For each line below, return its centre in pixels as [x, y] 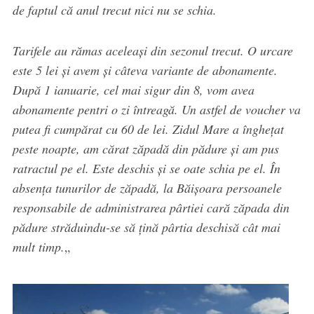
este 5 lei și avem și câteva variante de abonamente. [145, 70]
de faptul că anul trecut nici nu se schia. [114, 10]
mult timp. [38, 247]
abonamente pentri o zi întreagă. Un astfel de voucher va [156, 110]
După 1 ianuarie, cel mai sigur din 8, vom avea [133, 90]
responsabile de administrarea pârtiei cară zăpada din [151, 208]
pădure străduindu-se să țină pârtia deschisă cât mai [146, 227]
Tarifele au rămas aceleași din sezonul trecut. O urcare [152, 51]
